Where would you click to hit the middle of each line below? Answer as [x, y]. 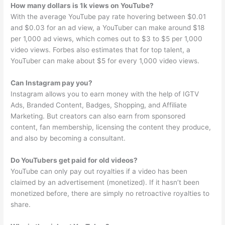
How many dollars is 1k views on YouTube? [82, 6]
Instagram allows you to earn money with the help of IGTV [105, 94]
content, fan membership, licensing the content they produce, [111, 127]
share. [21, 205]
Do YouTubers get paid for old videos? [74, 160]
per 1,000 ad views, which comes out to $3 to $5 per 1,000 [107, 39]
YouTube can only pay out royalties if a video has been [99, 172]
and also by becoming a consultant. [68, 138]
